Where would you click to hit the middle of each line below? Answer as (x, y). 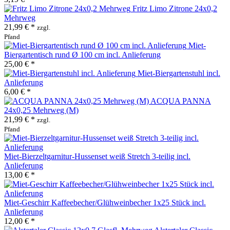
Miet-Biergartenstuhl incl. (179, 73)
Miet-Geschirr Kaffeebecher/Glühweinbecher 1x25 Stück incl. (105, 202)
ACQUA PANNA (181, 101)
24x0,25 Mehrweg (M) (41, 110)
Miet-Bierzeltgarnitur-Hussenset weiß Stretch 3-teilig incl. (97, 156)
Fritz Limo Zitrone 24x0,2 (175, 8)
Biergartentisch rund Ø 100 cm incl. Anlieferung (82, 54)
